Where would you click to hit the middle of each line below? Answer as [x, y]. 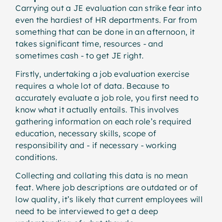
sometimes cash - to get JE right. [81, 56]
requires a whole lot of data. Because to [93, 85]
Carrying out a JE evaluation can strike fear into [109, 8]
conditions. [38, 157]
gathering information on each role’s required [103, 121]
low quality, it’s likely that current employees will [109, 199]
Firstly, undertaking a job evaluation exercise [103, 74]
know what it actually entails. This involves [97, 109]
